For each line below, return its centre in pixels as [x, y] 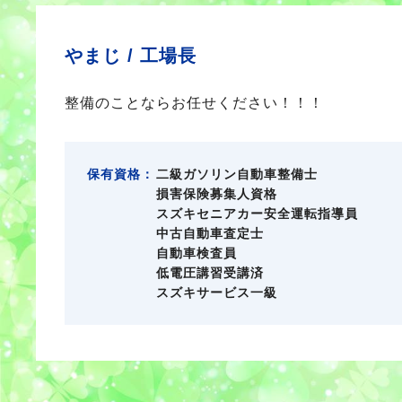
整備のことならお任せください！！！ [194, 103]
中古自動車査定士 [210, 233]
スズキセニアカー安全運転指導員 [257, 214]
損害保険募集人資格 [217, 194]
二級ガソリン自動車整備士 [237, 174]
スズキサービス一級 [217, 293]
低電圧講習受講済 [210, 273]
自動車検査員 [197, 253]
